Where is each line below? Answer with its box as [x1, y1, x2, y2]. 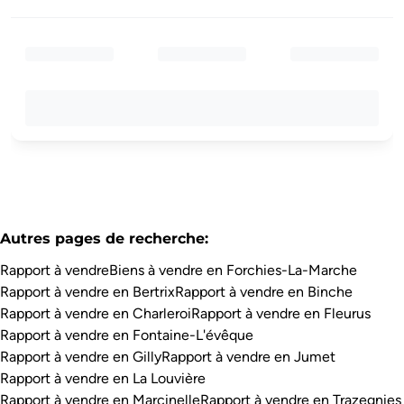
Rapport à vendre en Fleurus [191, 305, 371, 322]
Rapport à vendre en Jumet [161, 348, 335, 365]
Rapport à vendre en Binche [175, 283, 353, 300]
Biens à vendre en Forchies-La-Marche [109, 262, 357, 279]
